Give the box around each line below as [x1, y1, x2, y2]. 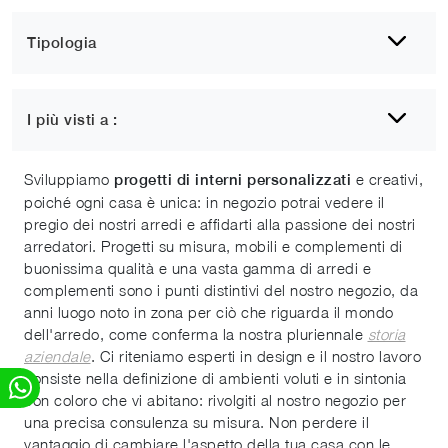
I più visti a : [27, 111, 118, 129]
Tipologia [27, 34, 97, 52]
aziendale [24, 347, 91, 366]
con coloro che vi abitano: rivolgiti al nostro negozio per [24, 391, 406, 410]
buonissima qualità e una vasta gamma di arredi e [24, 259, 371, 278]
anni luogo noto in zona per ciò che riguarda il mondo [24, 303, 394, 322]
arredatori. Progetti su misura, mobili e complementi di [24, 237, 403, 256]
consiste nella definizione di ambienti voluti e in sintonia [24, 369, 407, 388]
